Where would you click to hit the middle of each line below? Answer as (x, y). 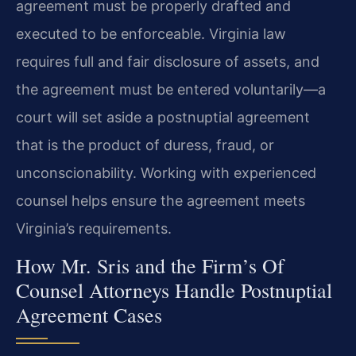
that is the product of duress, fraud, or (145, 145)
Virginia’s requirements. (94, 228)
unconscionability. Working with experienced (166, 172)
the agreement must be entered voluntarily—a (171, 89)
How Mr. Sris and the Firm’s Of (150, 266)
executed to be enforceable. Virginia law (151, 33)
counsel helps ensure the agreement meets (161, 200)
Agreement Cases (89, 315)
